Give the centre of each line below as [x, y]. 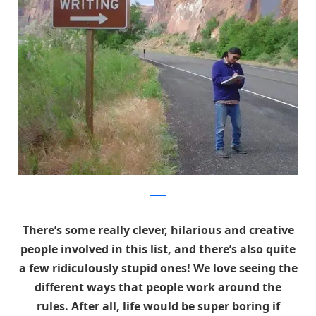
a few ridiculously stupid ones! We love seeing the [158, 268]
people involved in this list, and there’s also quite [158, 249]
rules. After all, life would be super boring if [158, 306]
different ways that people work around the [158, 287]
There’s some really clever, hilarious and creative [158, 230]
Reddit [158, 192]
